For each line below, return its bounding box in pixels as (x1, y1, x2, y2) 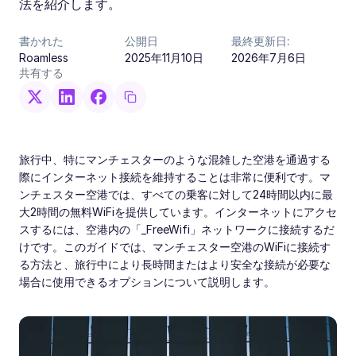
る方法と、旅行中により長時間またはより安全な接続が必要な (19, 257, 331, 271)
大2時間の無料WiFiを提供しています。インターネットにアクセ (19, 205, 337, 219)
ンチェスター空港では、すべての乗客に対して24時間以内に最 (19, 188, 333, 201)
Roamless (19, 51, 68, 64)
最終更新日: (230, 34, 290, 48)
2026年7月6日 (230, 51, 306, 64)
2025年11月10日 (125, 51, 204, 64)
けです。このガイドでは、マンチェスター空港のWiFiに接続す (19, 240, 331, 253)
